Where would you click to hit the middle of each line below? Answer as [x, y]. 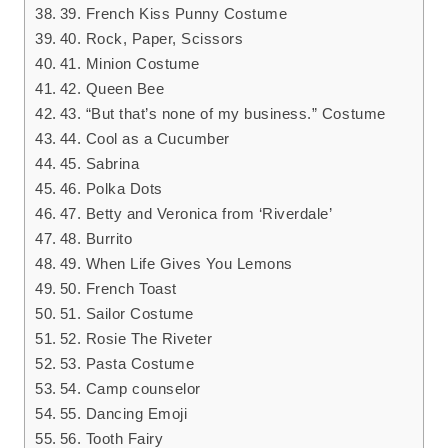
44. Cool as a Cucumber [144, 139]
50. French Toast [118, 289]
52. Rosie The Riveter [136, 339]
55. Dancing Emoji [123, 414]
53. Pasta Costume [127, 364]
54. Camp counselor [130, 389]
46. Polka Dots [111, 189]
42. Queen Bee [112, 89]
